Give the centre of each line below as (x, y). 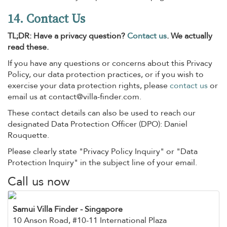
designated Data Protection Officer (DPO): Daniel (98, 124)
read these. (28, 47)
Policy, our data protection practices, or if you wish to (106, 74)
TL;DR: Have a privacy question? (67, 36)
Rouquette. (28, 135)
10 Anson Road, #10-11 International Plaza (90, 220)
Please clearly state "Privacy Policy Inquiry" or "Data (103, 152)
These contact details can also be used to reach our (102, 113)
